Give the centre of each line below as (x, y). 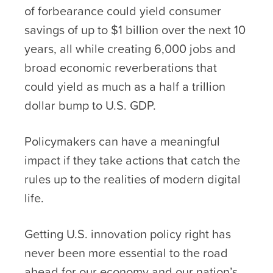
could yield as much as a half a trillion (125, 86)
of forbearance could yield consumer (123, 11)
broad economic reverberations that (121, 67)
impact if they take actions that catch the (132, 160)
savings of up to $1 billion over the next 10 (135, 30)
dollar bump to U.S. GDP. (90, 105)
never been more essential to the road (126, 253)
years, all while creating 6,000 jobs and (130, 48)
